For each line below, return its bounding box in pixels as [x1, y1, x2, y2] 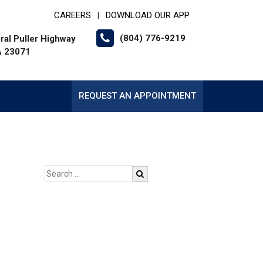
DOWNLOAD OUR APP [106, 10, 190, 21]
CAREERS [54, 10, 91, 21]
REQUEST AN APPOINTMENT [79, 90, 196, 101]
